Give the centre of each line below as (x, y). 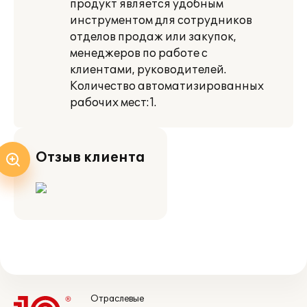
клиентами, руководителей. (148, 70)
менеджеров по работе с (139, 53)
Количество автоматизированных (167, 86)
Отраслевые (117, 299)
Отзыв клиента (90, 158)
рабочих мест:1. (113, 103)
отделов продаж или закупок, (153, 37)
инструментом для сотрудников (161, 21)
